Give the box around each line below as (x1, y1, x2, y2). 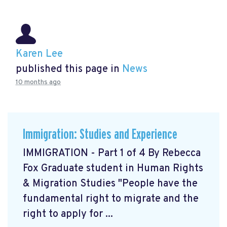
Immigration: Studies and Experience (23, 127, 177, 142)
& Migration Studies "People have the (23, 177, 198, 191)
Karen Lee (16, 48, 63, 61)
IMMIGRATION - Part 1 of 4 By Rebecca (23, 146, 201, 160)
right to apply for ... (23, 207, 113, 221)
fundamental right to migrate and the (23, 192, 199, 206)
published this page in (16, 63, 122, 77)
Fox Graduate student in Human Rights (23, 162, 203, 175)
